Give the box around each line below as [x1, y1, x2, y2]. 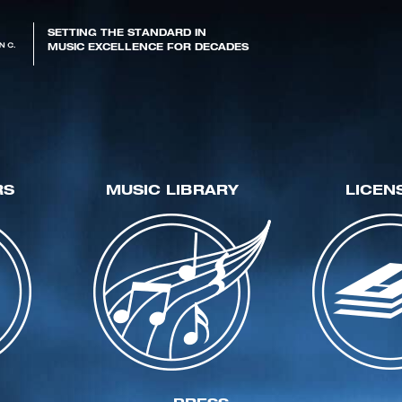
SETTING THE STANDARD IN [48, 30, 206, 39]
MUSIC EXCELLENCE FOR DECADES [48, 44, 249, 53]
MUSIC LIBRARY [105, 185, 239, 199]
